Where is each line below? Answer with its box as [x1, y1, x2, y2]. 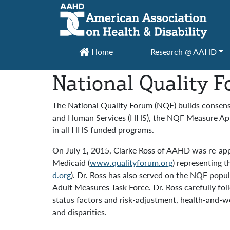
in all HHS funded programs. [52, 124, 154, 136]
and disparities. [52, 206, 107, 218]
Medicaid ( [52, 157, 90, 168]
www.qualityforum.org [90, 157, 172, 168]
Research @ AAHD [150, 46, 217, 57]
